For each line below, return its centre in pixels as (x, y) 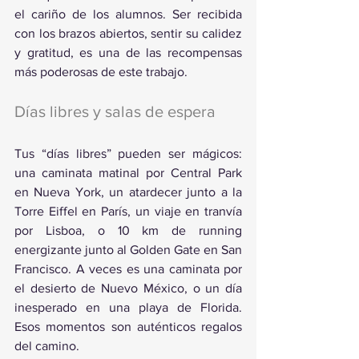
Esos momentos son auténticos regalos (128, 327)
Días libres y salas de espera (115, 111)
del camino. (47, 346)
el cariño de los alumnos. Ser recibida (128, 14)
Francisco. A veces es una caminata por (128, 269)
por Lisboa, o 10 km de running (128, 230)
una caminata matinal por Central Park (128, 173)
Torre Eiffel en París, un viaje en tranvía (128, 211)
